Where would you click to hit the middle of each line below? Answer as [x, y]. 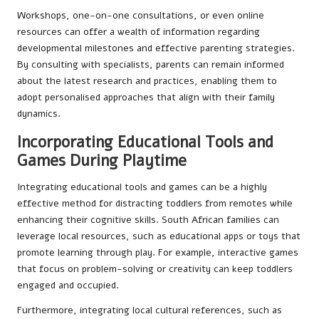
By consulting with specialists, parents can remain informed [151, 64]
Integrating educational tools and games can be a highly [142, 187]
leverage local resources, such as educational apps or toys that [159, 236]
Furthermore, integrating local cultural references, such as [150, 310]
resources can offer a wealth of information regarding [138, 31]
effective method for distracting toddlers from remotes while [155, 203]
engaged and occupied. [68, 285]
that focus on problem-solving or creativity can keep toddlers [155, 268]
